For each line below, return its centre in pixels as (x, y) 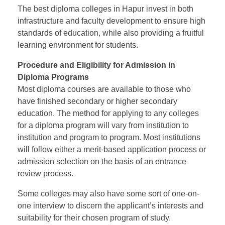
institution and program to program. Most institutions (109, 138)
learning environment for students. (78, 45)
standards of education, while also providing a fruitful (111, 33)
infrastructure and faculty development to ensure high (111, 21)
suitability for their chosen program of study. (94, 218)
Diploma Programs (53, 77)
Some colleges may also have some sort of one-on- (108, 194)
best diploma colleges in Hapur (89, 9)
